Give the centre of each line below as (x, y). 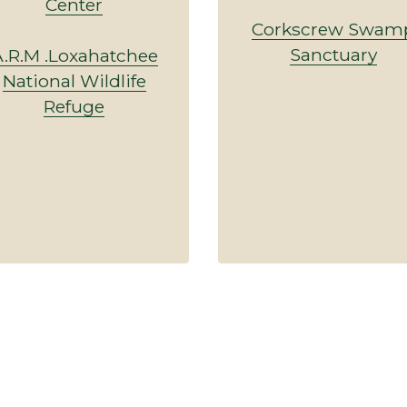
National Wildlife (74, 80)
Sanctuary (333, 54)
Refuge (74, 106)
